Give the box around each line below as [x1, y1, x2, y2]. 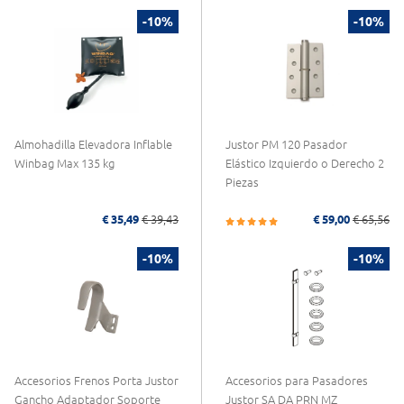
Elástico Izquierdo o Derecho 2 [225, 156, 384, 170]
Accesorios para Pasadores [225, 374, 368, 388]
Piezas [225, 175, 259, 188]
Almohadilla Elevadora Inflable [14, 137, 172, 151]
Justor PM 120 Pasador [225, 137, 347, 151]
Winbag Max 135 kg [14, 156, 115, 170]
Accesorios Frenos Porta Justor [14, 374, 179, 388]
